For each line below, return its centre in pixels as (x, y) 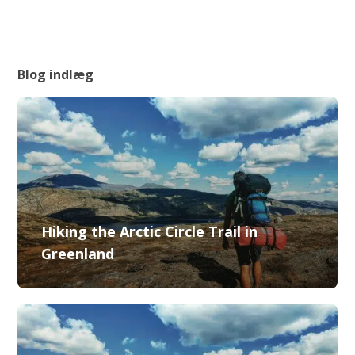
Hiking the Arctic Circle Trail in (150, 231)
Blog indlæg (56, 74)
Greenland (78, 253)
